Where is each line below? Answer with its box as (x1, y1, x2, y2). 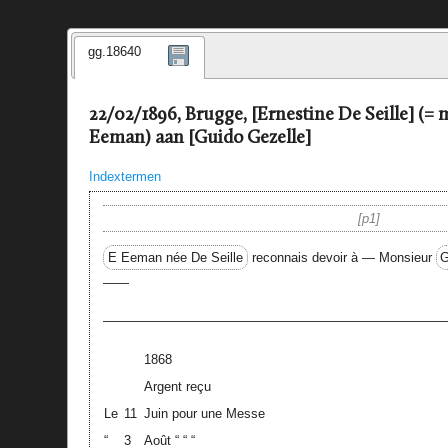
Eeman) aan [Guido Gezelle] (88, 129, 311, 149)
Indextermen (88, 168, 161, 184)
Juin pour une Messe (143, 405, 265, 421)
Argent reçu (143, 378, 211, 394)
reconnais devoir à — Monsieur (247, 249, 436, 265)
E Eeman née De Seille (107, 249, 243, 265)
